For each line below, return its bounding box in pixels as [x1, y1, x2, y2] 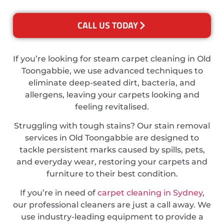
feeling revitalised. [75, 101, 149, 111]
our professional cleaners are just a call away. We [13, 200, 211, 210]
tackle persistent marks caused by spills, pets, [19, 145, 205, 155]
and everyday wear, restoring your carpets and [16, 157, 207, 167]
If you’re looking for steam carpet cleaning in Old [13, 53, 211, 63]
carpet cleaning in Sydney [97, 188, 202, 198]
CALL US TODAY [77, 18, 138, 32]
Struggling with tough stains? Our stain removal [14, 121, 210, 131]
